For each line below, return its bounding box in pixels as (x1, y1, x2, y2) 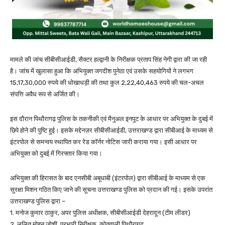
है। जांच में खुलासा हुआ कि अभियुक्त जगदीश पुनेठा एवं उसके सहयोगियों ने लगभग (10, 67, 193, 75)
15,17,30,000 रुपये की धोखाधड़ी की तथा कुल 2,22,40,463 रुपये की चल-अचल (10, 79, 204, 87)
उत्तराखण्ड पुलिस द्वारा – (10, 197, 65, 205)
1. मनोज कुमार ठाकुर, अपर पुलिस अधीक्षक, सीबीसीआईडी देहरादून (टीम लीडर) (10, 209, 190, 217)
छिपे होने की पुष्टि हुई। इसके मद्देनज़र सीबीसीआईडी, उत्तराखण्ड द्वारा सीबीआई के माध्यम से (10, 127, 213, 135)
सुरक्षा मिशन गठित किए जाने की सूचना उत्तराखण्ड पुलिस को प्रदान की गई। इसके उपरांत (10, 186, 212, 194)
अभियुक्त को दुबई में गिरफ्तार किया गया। (10, 150, 102, 158)
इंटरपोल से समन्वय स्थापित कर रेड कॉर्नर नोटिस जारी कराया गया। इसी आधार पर (10, 138, 197, 146)
